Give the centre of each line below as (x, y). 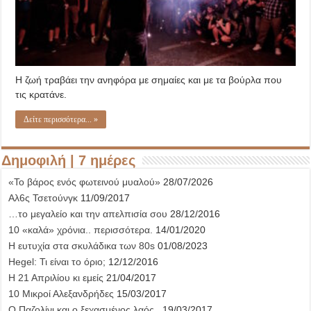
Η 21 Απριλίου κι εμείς (56, 278)
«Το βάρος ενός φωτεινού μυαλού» (85, 182)
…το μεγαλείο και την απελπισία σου (88, 214)
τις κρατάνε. (41, 95)
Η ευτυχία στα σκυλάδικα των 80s (82, 246)
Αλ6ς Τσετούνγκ (43, 198)
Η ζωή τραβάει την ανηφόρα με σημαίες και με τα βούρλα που (149, 80)
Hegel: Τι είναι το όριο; (57, 262)
